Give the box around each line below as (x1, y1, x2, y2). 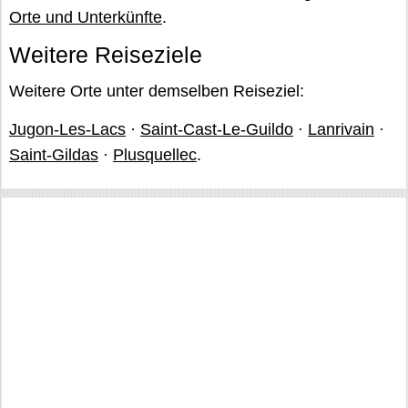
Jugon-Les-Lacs (9, 120, 126, 138)
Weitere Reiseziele (9, 42, 202, 67)
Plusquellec (113, 146, 197, 164)
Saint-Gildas (9, 146, 98, 164)
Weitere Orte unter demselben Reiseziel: (9, 82, 304, 100)
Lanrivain (308, 120, 374, 138)
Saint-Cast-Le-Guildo (140, 120, 293, 138)
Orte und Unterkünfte (9, 8, 162, 26)
